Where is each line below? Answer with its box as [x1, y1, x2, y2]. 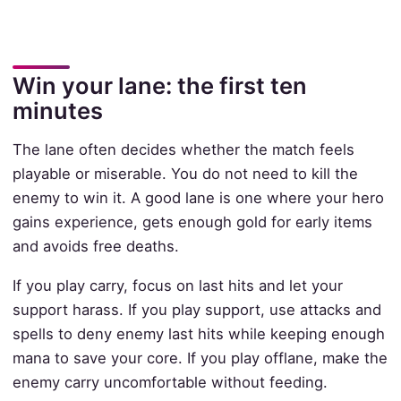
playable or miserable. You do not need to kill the [12, 165, 358, 183]
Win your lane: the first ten [12, 72, 307, 100]
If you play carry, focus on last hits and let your [12, 276, 343, 294]
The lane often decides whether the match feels [12, 141, 354, 159]
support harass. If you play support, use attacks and [12, 300, 381, 319]
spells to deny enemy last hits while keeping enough [12, 324, 385, 343]
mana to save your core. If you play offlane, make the [12, 348, 388, 367]
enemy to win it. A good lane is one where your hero [12, 189, 384, 208]
